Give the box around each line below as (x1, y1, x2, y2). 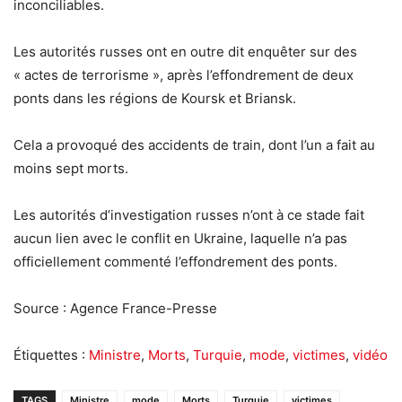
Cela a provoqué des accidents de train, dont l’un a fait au (13, 136, 375, 154)
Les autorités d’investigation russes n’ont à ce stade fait (13, 206, 364, 224)
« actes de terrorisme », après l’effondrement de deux (13, 66, 354, 84)
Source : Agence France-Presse (13, 300, 217, 318)
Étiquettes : (13, 346, 89, 364)
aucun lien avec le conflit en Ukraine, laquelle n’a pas (13, 230, 347, 248)
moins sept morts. (13, 160, 128, 178)
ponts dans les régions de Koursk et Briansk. (13, 90, 296, 108)
